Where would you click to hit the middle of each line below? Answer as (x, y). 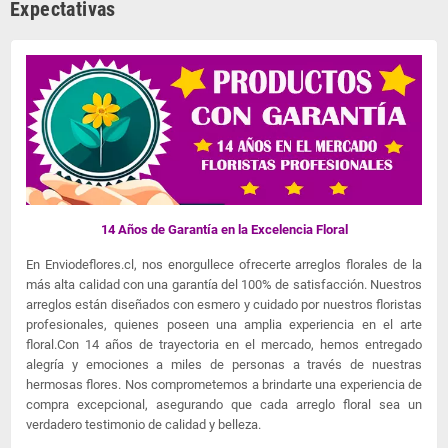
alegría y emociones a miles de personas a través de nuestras (224, 365)
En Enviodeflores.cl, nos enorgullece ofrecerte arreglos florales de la (224, 265)
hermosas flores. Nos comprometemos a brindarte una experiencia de (224, 385)
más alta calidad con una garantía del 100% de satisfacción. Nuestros (224, 285)
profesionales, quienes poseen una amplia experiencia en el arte (224, 325)
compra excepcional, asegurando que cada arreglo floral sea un (224, 405)
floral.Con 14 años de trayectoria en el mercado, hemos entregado (224, 345)
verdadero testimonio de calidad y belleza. (145, 425)
